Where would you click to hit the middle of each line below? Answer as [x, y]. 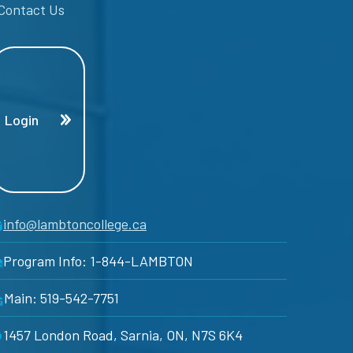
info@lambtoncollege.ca [75, 223]
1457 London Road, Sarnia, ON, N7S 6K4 [123, 334]
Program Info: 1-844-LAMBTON [98, 260]
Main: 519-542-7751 [61, 297]
